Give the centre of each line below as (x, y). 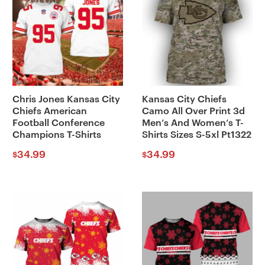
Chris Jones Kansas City (66, 100)
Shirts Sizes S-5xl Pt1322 (196, 135)
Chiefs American (49, 112)
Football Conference (58, 123)
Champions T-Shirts (56, 135)
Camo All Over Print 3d (193, 112)
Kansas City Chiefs (184, 100)
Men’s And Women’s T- (193, 123)
